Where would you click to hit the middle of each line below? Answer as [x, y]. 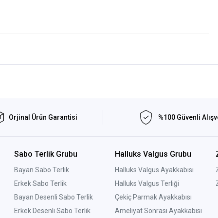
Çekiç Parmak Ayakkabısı [153, 197]
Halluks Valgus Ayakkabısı [154, 170]
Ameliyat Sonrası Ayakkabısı [158, 211]
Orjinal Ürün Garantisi [43, 117]
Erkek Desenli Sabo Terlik [53, 211]
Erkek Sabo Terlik [41, 184]
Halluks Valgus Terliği [147, 184]
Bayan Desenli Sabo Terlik [54, 197]
